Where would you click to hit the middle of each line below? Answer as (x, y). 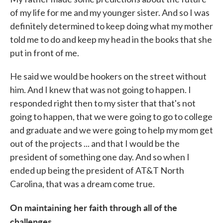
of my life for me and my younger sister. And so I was (110, 12)
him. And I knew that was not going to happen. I (101, 90)
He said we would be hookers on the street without (108, 76)
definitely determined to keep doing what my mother (111, 26)
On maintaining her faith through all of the (94, 207)
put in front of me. (45, 53)
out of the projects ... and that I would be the (95, 143)
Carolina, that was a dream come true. (82, 184)
